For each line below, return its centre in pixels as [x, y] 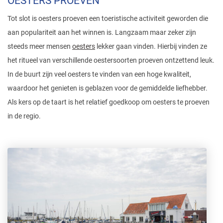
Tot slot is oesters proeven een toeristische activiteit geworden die [108, 19]
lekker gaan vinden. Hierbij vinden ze [151, 47]
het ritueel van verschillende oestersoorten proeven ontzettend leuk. [111, 60]
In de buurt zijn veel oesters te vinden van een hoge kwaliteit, [99, 74]
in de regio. [24, 116]
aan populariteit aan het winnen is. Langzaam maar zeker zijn [102, 33]
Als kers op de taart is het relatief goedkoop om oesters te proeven [109, 102]
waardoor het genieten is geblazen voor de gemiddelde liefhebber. [108, 88]
